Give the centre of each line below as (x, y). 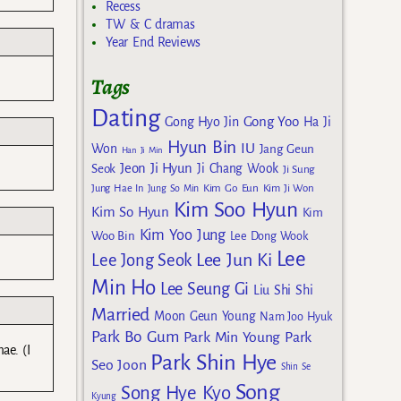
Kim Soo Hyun (235, 210)
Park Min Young (232, 338)
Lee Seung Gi (204, 290)
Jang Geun (287, 149)
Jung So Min (173, 188)
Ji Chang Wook (238, 169)
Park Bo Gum (135, 337)
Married (121, 315)
